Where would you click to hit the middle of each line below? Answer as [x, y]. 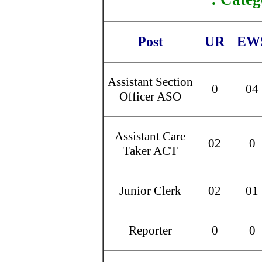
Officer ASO [150, 96]
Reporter [150, 230]
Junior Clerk [150, 191]
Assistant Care [150, 136]
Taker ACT [150, 151]
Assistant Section [150, 82]
